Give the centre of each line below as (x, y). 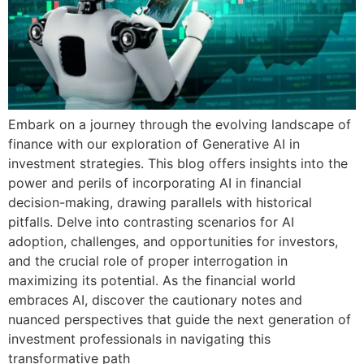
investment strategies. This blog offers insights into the (178, 163)
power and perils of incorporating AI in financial (155, 182)
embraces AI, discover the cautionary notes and (155, 299)
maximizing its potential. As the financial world (152, 280)
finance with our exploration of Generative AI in (154, 143)
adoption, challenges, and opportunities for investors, (173, 241)
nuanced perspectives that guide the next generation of (180, 319)
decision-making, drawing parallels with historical (160, 202)
